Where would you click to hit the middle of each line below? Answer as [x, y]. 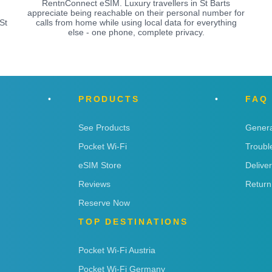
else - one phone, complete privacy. [136, 32]
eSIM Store [100, 165]
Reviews [94, 184]
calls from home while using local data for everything [136, 22]
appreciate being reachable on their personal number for [136, 12]
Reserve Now [104, 202]
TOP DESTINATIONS [133, 221]
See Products [104, 127]
